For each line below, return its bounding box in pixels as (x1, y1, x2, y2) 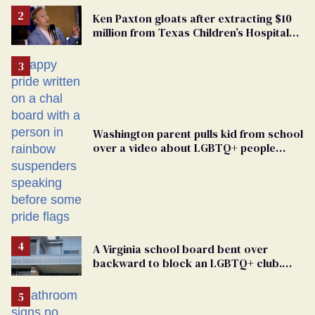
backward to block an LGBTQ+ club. (93, 255, 282, 271)
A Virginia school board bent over (93, 240, 268, 257)
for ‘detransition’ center (93, 38, 217, 54)
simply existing (93, 153, 170, 169)
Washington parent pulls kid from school (93, 125, 303, 141)
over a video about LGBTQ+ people (93, 139, 276, 155)
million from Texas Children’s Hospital (93, 24, 289, 40)
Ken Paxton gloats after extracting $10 (93, 10, 292, 26)
